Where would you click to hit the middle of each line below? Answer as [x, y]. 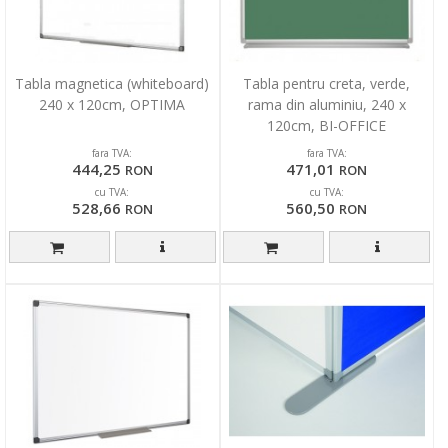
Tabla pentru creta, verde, [327, 83]
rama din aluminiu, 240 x [326, 104]
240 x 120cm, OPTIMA [112, 104]
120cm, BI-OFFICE [327, 125]
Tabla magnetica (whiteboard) [112, 83]
